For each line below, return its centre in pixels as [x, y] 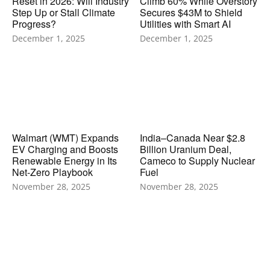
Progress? [34, 24]
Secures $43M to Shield [191, 12]
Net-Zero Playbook [52, 172]
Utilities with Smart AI [185, 24]
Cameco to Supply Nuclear [197, 160]
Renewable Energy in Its [64, 160]
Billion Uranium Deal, [185, 149]
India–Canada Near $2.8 [192, 137]
